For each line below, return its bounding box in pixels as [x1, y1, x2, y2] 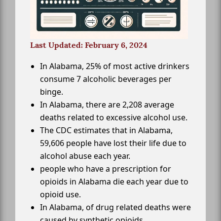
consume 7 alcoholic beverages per [40, 73, 172, 84]
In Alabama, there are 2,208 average [40, 99, 174, 110]
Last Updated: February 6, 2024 [30, 39, 147, 50]
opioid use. [40, 188, 81, 200]
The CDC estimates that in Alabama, [40, 124, 173, 136]
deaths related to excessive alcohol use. [40, 111, 187, 123]
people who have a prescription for [40, 163, 171, 174]
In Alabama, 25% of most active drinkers [40, 60, 189, 72]
